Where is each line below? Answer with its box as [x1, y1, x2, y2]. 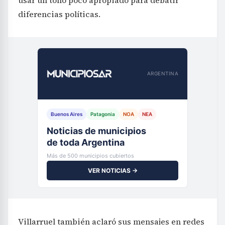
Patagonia [90, 110, 115, 117]
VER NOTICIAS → [87, 166, 138, 174]
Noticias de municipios [47, 125, 146, 136]
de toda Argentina [47, 137, 125, 148]
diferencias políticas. [18, 8, 100, 20]
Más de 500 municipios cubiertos [47, 152, 134, 159]
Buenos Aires [51, 110, 82, 117]
